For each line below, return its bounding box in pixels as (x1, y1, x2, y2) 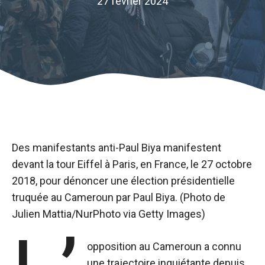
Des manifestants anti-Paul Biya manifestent (12, 141, 221, 154)
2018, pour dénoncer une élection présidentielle (12, 174, 235, 187)
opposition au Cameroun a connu (87, 240, 242, 253)
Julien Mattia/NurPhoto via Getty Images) (12, 208, 205, 220)
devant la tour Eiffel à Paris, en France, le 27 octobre (12, 158, 252, 170)
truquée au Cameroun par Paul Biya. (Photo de (12, 191, 225, 203)
